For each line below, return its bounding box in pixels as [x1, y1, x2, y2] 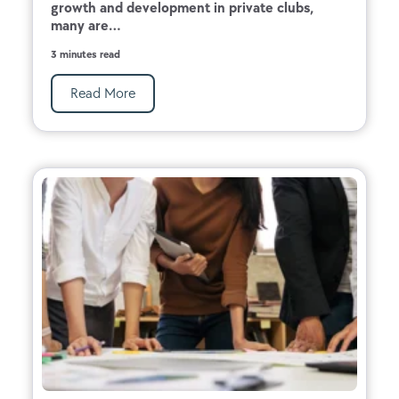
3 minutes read [51, 47, 120, 61]
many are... [51, 16, 121, 34]
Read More [70, 84, 135, 102]
